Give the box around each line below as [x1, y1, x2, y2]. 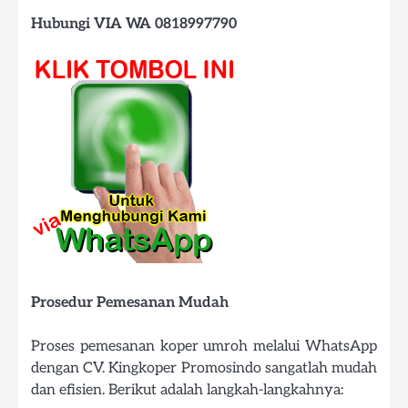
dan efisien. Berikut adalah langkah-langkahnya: [31, 381, 343, 400]
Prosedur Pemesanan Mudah [31, 293, 229, 312]
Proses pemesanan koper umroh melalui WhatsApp [31, 337, 377, 356]
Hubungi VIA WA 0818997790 [31, 14, 237, 33]
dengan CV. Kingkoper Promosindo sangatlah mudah [31, 359, 377, 378]
